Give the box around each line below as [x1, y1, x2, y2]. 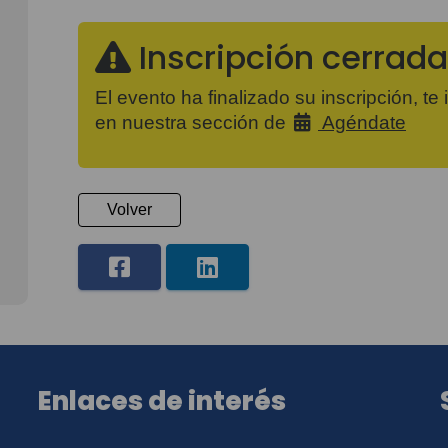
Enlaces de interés [38, 383, 286, 420]
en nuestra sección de [95, 111, 291, 133]
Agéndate [318, 111, 406, 133]
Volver [107, 201, 152, 219]
